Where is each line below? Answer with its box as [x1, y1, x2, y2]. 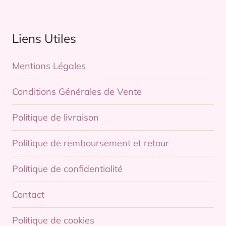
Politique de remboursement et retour [12, 137, 169, 149]
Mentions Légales [12, 60, 86, 72]
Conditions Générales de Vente [12, 86, 142, 98]
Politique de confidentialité [12, 163, 123, 175]
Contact [12, 189, 44, 201]
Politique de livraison [12, 111, 99, 124]
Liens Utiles [12, 31, 76, 46]
